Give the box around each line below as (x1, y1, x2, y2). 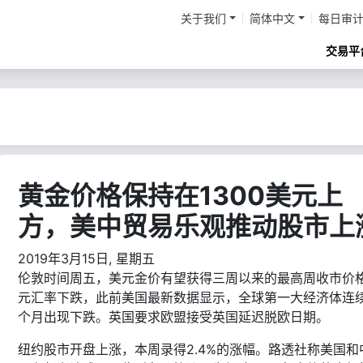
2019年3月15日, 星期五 (18, 250, 155, 267)
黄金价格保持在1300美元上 (18, 180, 343, 211)
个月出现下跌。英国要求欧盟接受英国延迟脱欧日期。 (18, 309, 329, 325)
